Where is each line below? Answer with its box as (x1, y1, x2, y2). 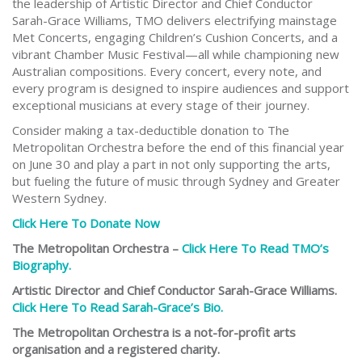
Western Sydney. (12, 190, 107, 207)
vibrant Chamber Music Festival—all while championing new (12, 46, 339, 63)
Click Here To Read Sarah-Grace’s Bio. (12, 299, 223, 316)
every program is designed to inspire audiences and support (12, 80, 349, 97)
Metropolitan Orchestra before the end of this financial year (12, 139, 344, 156)
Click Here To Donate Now (12, 215, 160, 232)
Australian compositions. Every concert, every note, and (12, 63, 322, 80)
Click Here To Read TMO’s (182, 240, 329, 257)
